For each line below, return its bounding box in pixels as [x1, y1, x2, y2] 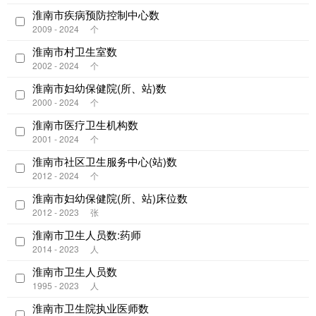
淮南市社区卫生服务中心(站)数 [32, 153, 177, 169]
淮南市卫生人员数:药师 [32, 226, 141, 242]
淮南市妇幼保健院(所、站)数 [32, 80, 166, 95]
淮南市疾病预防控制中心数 [32, 6, 159, 22]
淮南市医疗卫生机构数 [32, 116, 138, 132]
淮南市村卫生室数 [32, 43, 117, 59]
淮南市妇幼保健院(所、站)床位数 [32, 190, 188, 205]
